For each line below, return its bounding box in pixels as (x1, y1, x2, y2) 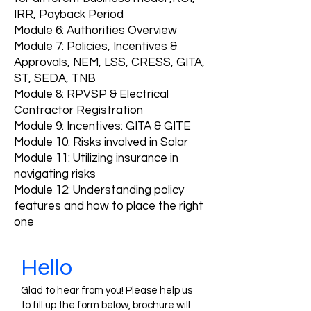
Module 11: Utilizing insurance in (14, 151, 178, 165)
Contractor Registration (14, 103, 143, 117)
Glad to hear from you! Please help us (21, 285, 192, 296)
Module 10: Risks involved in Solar (14, 135, 188, 149)
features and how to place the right (14, 199, 203, 212)
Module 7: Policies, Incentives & (14, 40, 177, 53)
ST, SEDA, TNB (14, 72, 96, 85)
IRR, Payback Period (14, 8, 124, 21)
